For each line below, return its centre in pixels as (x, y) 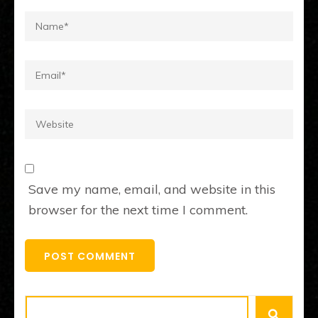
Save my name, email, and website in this (152, 189)
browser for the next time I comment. (138, 210)
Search (45, 306)
